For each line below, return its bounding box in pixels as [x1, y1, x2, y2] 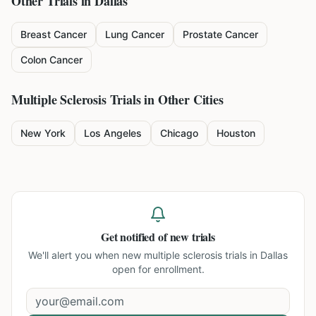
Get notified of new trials [101, 229, 215, 245]
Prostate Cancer [183, 28, 258, 40]
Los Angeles [84, 127, 142, 139]
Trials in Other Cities [106, 90, 224, 109]
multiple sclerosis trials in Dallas [144, 249, 288, 261]
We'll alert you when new [28, 249, 144, 261]
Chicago [160, 127, 198, 139]
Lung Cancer [105, 28, 164, 40]
